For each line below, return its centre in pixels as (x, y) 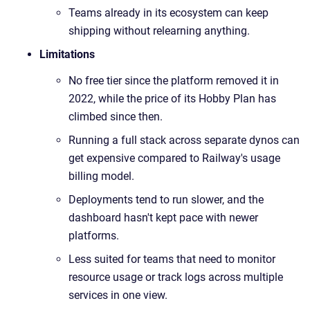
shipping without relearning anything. (159, 31)
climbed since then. (116, 117)
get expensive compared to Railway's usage (174, 158)
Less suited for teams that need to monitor (172, 259)
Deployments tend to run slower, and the (166, 200)
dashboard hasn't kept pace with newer (163, 218)
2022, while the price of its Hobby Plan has (172, 99)
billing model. (101, 176)
